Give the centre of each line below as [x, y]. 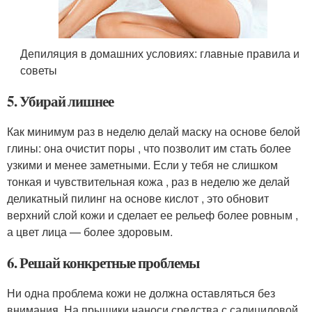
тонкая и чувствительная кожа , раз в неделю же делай [148, 182]
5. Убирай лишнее [61, 101]
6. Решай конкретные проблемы [103, 263]
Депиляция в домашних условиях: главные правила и [160, 54]
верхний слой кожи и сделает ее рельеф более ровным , [153, 215]
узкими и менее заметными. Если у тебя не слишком [142, 165]
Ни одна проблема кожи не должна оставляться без [141, 293]
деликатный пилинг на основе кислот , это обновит [138, 198]
